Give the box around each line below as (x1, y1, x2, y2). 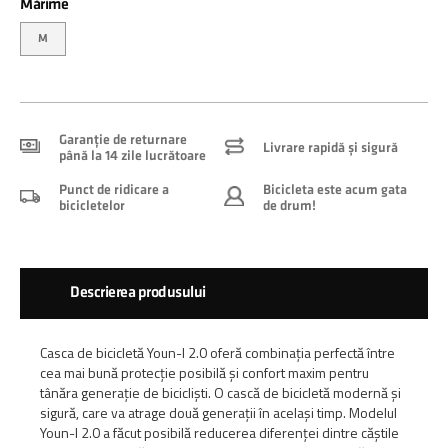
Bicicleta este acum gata (263, 181, 407, 198)
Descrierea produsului (70, 283, 206, 302)
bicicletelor (59, 197, 125, 214)
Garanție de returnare (59, 131, 187, 148)
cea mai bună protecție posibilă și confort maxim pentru (40, 362, 369, 383)
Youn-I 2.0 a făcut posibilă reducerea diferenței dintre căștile (40, 422, 399, 443)
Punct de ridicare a (59, 181, 169, 198)
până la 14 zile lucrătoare (59, 147, 206, 164)
